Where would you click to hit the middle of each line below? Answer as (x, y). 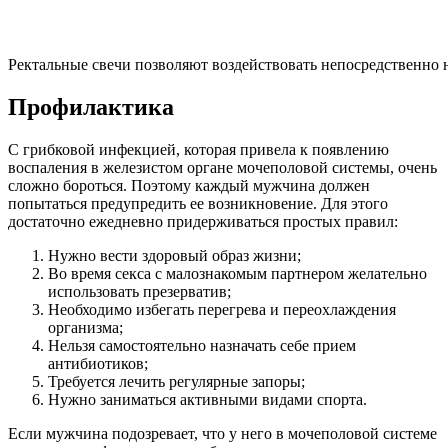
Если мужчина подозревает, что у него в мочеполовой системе (222, 433)
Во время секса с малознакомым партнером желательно (237, 273)
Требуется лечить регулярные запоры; (176, 381)
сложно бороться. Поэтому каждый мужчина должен (189, 185)
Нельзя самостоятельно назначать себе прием (202, 345)
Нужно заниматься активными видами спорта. (207, 399)
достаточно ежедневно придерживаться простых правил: (203, 221)
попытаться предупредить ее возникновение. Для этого (198, 203)
